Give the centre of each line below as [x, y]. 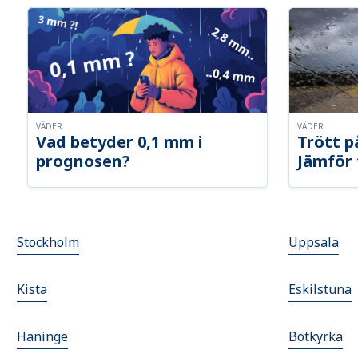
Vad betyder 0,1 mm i [120, 142]
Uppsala [314, 243]
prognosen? [84, 161]
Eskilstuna [320, 290]
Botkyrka [316, 337]
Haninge [43, 337]
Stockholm [48, 243]
